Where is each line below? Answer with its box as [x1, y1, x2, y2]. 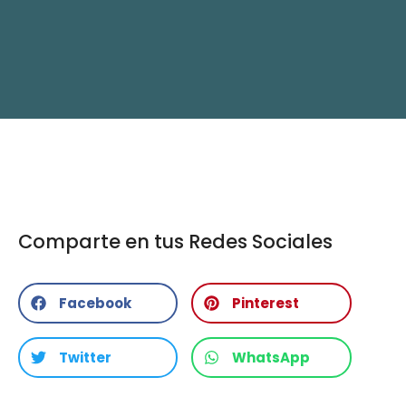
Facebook [58, 294, 131, 314]
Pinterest [232, 294, 300, 314]
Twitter [58, 348, 111, 368]
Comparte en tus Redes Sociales [17, 228, 333, 256]
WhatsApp [232, 348, 311, 368]
